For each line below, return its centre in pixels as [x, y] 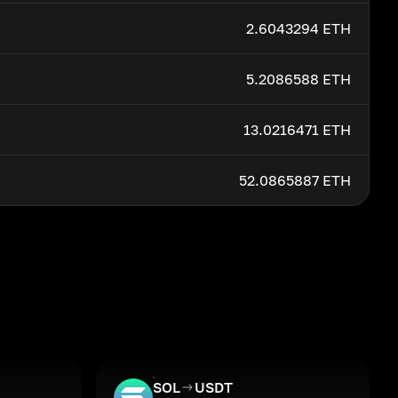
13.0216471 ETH [297, 130]
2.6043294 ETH [298, 28]
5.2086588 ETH [298, 79]
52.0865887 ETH [295, 180]
